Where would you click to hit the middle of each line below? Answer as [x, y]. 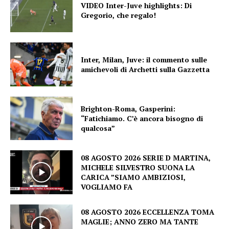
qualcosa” [98, 128]
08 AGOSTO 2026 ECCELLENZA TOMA [148, 212]
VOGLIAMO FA [107, 187]
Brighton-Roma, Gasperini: [128, 109]
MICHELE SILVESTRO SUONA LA [138, 168]
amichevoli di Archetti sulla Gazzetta [145, 69]
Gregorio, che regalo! [119, 15]
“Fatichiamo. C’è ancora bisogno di [142, 119]
